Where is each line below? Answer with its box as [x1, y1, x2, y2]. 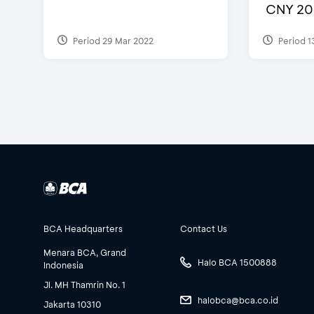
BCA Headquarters [43, 223, 123, 235]
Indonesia [43, 259, 83, 271]
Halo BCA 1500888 [198, 257, 277, 268]
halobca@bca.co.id [198, 294, 278, 306]
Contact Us [180, 223, 227, 235]
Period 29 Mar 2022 [71, 34, 153, 46]
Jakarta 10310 [43, 299, 101, 310]
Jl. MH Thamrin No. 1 [43, 279, 125, 291]
